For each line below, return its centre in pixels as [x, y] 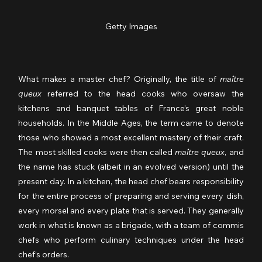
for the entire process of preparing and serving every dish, [131, 196]
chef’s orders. [44, 254]
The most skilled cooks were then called [97, 152]
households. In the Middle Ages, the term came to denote [131, 123]
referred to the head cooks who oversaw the [143, 93]
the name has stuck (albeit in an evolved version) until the [131, 166]
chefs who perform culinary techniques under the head [131, 239]
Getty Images [131, 26]
